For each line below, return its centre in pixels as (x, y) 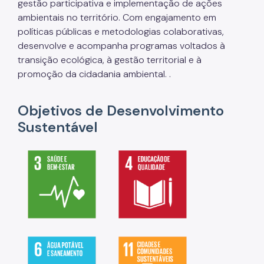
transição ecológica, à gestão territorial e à (110, 60)
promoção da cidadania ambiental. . (94, 74)
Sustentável (58, 127)
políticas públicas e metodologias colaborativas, (121, 32)
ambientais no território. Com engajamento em (117, 18)
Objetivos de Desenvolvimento (121, 111)
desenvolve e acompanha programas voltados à (121, 46)
